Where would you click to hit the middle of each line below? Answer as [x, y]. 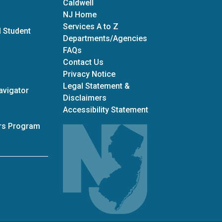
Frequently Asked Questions [132, 50]
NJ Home [80, 15]
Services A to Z [91, 27]
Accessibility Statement [106, 110]
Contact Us [83, 62]
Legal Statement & [96, 86]
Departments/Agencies [105, 38]
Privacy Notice [89, 74]
